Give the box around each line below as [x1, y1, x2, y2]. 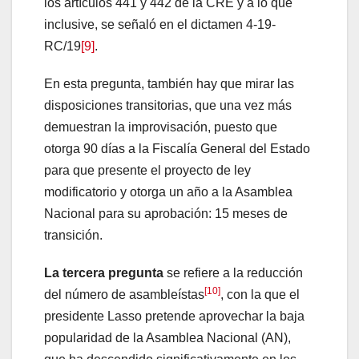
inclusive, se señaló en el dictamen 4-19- [44, 17, 276, 31]
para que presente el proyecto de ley [44, 163, 251, 177]
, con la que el [220, 287, 300, 301]
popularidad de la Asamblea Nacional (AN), [44, 330, 291, 345]
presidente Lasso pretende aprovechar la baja [44, 309, 305, 323]
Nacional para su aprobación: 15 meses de [44, 206, 288, 220]
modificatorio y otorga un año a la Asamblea [44, 184, 292, 199]
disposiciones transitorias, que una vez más [44, 98, 292, 112]
